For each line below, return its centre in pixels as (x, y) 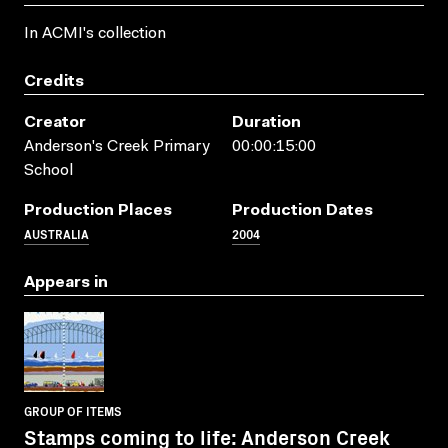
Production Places (98, 210)
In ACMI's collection (95, 33)
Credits (54, 81)
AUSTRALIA (56, 233)
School (48, 170)
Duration (266, 122)
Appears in (66, 282)
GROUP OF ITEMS (73, 410)
